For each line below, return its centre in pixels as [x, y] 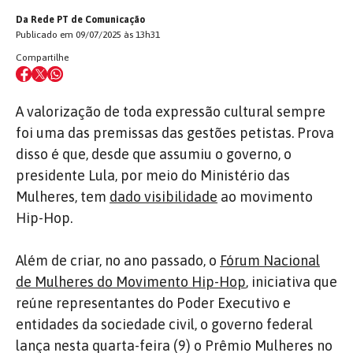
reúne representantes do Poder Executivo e [153, 303]
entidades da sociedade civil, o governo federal [164, 324]
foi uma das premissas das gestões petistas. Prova [175, 132]
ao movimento [265, 196]
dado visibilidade [163, 196]
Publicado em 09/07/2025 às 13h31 [88, 34]
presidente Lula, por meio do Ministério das [153, 175]
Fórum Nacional [270, 260]
